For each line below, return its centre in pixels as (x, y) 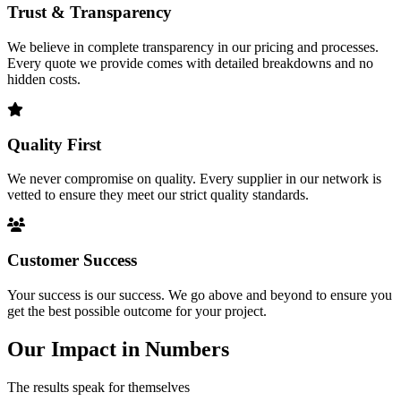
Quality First (54, 144)
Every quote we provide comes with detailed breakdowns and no (190, 63)
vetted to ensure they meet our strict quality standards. (158, 195)
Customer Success (72, 260)
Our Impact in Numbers (118, 349)
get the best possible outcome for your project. (137, 311)
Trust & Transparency (90, 13)
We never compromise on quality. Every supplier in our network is (194, 179)
